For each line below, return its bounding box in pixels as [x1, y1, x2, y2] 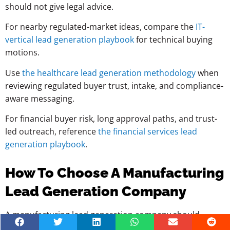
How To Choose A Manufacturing [5, 165, 224, 181]
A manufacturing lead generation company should [5, 209, 200, 221]
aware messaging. [5, 92, 74, 104]
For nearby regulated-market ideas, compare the [5, 21, 194, 33]
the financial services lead [98, 126, 197, 138]
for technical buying [134, 34, 213, 46]
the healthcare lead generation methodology [22, 67, 196, 79]
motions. [5, 47, 40, 59]
